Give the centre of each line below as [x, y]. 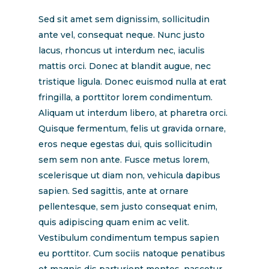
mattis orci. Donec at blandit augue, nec [125, 66]
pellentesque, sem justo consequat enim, [128, 207]
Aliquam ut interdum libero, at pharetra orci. [133, 113]
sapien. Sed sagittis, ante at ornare [113, 191]
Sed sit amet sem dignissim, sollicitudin [124, 19]
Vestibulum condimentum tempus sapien [129, 238]
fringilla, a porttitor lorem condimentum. [125, 97]
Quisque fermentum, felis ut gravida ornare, [132, 128]
